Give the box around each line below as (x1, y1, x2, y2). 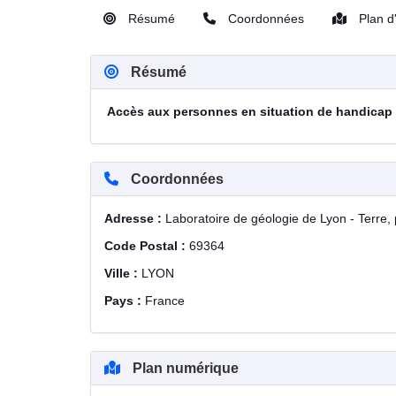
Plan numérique (129, 361, 239, 376)
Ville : (104, 266, 141, 280)
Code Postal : (104, 239, 189, 253)
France (145, 293, 185, 308)
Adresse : (104, 211, 165, 225)
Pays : (104, 293, 145, 308)
